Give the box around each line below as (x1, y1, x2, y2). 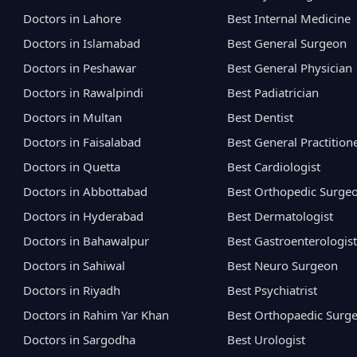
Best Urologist (226, 331, 305, 348)
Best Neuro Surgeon (226, 257, 338, 274)
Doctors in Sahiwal (23, 257, 126, 274)
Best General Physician (226, 60, 352, 76)
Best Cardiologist (226, 159, 320, 175)
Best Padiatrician (226, 84, 319, 101)
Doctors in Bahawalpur (23, 233, 150, 249)
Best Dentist (226, 109, 293, 126)
